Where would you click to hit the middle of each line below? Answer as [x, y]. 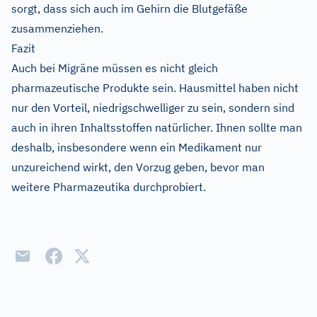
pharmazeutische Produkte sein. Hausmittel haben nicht [155, 87]
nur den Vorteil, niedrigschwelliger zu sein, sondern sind [153, 107]
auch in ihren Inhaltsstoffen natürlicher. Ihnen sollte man [157, 127]
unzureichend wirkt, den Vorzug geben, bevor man [138, 167]
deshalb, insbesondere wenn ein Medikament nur [137, 147]
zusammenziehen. [57, 28]
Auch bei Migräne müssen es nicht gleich [115, 68]
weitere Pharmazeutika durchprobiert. [109, 186]
